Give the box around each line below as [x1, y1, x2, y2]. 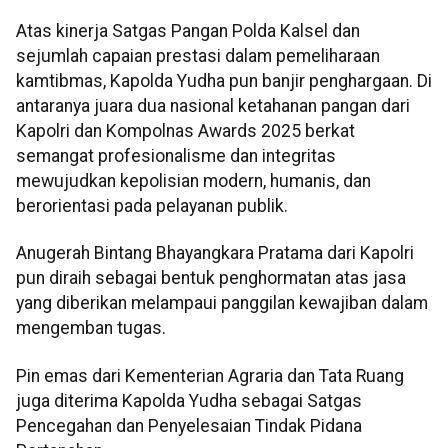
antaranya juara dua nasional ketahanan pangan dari [16, 95, 410, 116]
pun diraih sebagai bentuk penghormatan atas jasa [16, 268, 406, 289]
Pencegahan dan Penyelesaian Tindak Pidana [16, 415, 362, 436]
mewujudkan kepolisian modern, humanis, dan [16, 170, 371, 191]
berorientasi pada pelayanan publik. [16, 195, 288, 216]
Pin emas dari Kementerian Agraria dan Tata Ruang [16, 365, 404, 386]
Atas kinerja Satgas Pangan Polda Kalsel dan [16, 20, 360, 41]
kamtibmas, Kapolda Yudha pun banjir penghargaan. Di [16, 70, 432, 91]
